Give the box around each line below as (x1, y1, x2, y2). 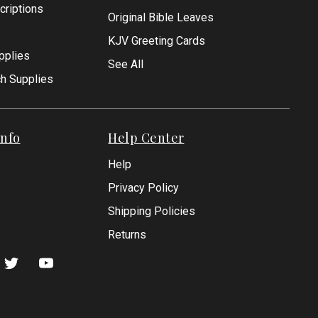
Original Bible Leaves (108, 11, 214, 25)
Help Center (108, 129, 185, 147)
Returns (108, 228, 147, 242)
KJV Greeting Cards (108, 34, 206, 48)
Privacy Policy (108, 181, 180, 195)
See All (108, 57, 144, 72)
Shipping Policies (108, 204, 196, 219)
